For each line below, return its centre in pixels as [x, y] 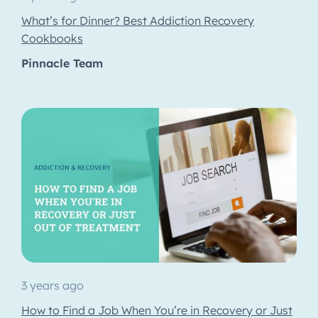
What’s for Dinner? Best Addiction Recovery [138, 21]
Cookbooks [52, 39]
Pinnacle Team [62, 64]
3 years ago [53, 286]
